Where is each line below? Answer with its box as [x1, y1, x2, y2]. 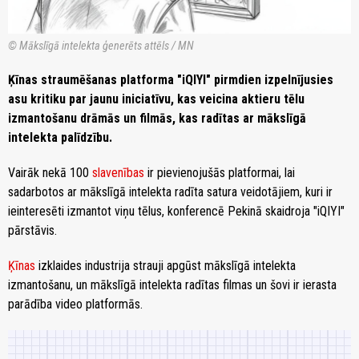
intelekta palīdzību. [8, 129, 112, 145]
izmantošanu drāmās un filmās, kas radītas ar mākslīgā [8, 110, 306, 126]
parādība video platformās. [8, 296, 143, 312]
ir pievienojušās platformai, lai [144, 164, 295, 180]
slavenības [92, 164, 144, 180]
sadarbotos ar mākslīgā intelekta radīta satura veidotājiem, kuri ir [8, 184, 333, 200]
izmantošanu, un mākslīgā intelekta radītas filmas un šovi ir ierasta [8, 276, 337, 292]
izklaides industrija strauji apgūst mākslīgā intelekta [35, 257, 296, 273]
